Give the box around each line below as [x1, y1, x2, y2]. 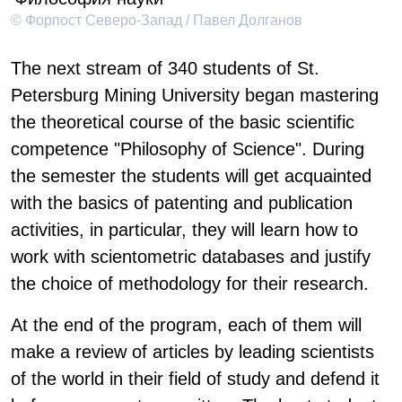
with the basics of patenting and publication [11, 193, 353, 213]
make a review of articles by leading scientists [11, 342, 374, 362]
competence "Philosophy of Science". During [11, 139, 364, 159]
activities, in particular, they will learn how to [11, 220, 358, 240]
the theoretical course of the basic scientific [11, 112, 354, 132]
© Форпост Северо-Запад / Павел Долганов [11, 13, 302, 28]
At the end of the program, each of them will [11, 315, 362, 335]
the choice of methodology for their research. [11, 274, 369, 293]
